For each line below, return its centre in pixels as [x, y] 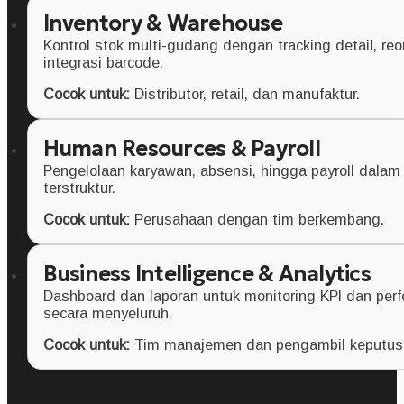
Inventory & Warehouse [162, 23]
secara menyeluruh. [107, 312]
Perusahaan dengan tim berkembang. [257, 219]
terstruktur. [79, 187]
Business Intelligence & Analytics [207, 274]
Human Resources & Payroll [181, 148]
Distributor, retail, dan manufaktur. [244, 93]
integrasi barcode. [103, 62]
